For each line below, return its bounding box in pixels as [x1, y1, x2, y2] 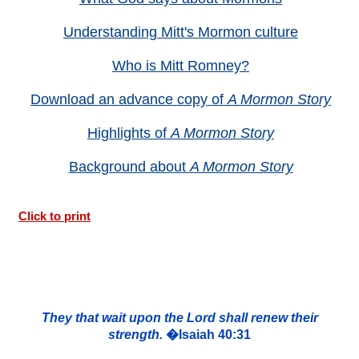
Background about [68, 159, 190, 175]
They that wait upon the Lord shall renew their [41, 311, 318, 325]
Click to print [18, 209, 91, 224]
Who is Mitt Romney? [112, 58, 249, 75]
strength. [108, 328, 163, 342]
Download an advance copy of [30, 91, 228, 108]
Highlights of [87, 125, 171, 142]
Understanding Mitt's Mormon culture [63, 24, 298, 41]
